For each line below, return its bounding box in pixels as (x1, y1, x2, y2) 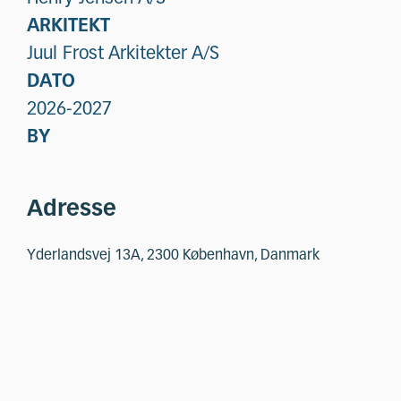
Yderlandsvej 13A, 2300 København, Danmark (27, 249, 320, 263)
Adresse (27, 199, 116, 221)
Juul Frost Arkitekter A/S (27, 46, 219, 64)
